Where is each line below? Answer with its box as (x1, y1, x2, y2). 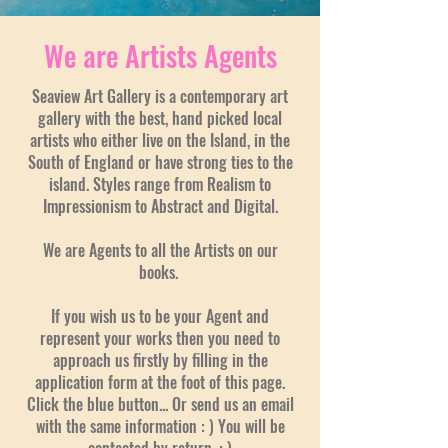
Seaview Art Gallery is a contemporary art (32, 84, 288, 109)
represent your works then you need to (40, 326, 280, 351)
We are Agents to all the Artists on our (42, 238, 278, 263)
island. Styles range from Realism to (49, 172, 271, 197)
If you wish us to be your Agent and (51, 304, 269, 329)
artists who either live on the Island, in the (30, 128, 290, 153)
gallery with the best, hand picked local (38, 106, 282, 131)
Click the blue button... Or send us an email (26, 392, 294, 417)
